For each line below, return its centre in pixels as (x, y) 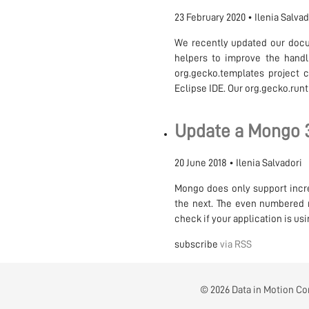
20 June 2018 (200, 163)
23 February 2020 (210, 18)
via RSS (236, 245)
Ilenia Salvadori (269, 163)
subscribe (197, 245)
